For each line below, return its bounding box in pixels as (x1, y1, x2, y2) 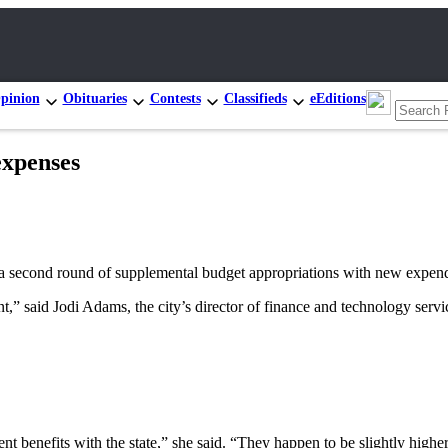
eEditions (309, 90, 366, 106)
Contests (149, 90, 201, 106)
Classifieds (223, 90, 287, 106)
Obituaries (62, 90, 127, 106)
